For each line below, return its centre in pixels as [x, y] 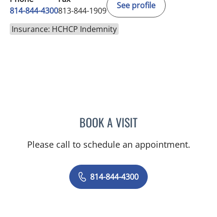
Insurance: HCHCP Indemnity [64, 29]
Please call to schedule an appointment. [108, 144]
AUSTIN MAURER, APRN [174, 120]
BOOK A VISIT [108, 122]
